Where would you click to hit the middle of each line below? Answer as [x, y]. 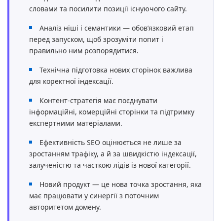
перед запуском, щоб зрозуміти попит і [96, 39]
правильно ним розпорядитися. [84, 51]
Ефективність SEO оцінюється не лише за [110, 142]
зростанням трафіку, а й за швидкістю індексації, [113, 154]
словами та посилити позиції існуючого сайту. [108, 9]
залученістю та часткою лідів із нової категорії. [110, 165]
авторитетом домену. [65, 207]
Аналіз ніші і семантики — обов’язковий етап [117, 28]
